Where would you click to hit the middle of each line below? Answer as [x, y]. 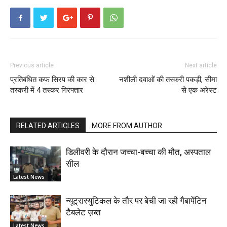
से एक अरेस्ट [199, 90]
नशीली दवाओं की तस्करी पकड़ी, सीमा [168, 80]
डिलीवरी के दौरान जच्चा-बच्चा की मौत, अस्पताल [138, 152]
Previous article [32, 65]
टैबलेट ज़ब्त [83, 212]
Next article [201, 65]
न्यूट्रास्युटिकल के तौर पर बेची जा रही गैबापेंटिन [136, 201]
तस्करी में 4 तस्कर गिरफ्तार [47, 90]
